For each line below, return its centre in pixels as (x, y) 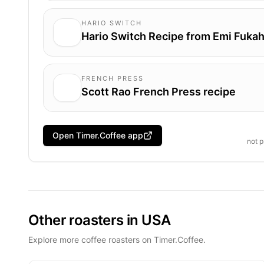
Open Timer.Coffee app (98, 135)
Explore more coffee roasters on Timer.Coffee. (117, 239)
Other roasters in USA (100, 220)
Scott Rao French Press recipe (159, 91)
